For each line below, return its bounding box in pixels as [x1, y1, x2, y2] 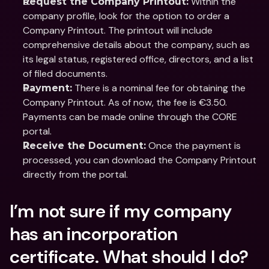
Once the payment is [146, 139, 241, 152]
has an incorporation [10, 222, 178, 246]
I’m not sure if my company [10, 199, 232, 223]
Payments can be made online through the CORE [23, 110, 237, 123]
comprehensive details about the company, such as [23, 38, 250, 51]
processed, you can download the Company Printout [23, 154, 256, 166]
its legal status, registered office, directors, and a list [23, 53, 253, 65]
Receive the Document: [23, 140, 146, 151]
